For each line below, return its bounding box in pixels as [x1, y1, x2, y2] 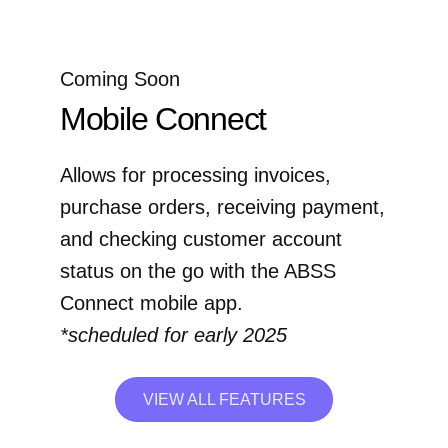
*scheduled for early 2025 [60, 324, 287, 347]
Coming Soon [60, 68, 180, 91]
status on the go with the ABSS [60, 260, 336, 283]
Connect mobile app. [60, 292, 243, 315]
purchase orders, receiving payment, [60, 196, 385, 219]
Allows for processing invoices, [60, 164, 331, 187]
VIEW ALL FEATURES [142, 391, 306, 409]
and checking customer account [60, 228, 342, 251]
